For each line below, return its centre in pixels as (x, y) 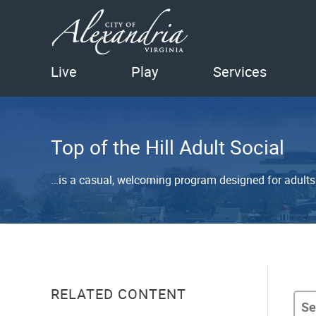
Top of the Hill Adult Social (168, 146)
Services (239, 71)
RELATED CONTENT (119, 293)
